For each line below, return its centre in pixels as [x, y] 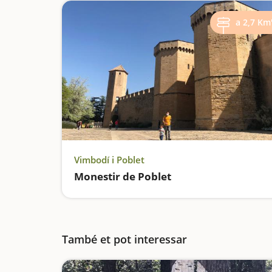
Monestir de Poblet [123, 176]
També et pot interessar [124, 239]
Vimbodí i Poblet [109, 160]
